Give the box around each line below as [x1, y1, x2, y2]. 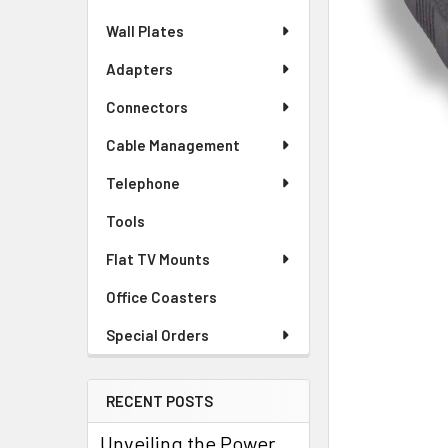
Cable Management [106, 136, 240, 154]
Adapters [106, 60, 173, 78]
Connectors [106, 98, 188, 116]
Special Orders [106, 326, 209, 344]
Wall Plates [106, 22, 184, 40]
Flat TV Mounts [106, 250, 210, 268]
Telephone [106, 174, 180, 192]
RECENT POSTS [106, 392, 213, 410]
